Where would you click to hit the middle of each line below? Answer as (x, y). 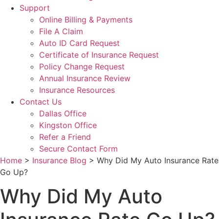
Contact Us (41, 102)
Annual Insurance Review (85, 78)
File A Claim (61, 32)
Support (35, 8)
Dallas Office (63, 114)
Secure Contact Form (78, 149)
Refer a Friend (65, 137)
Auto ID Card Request (79, 43)
